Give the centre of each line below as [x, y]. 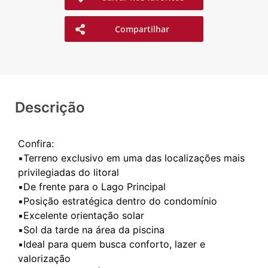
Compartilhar [142, 29]
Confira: [36, 144]
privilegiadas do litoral [68, 173]
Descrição [50, 108]
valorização [44, 259]
